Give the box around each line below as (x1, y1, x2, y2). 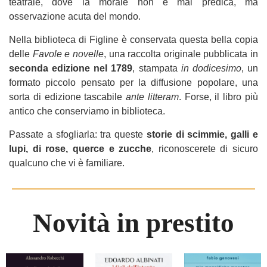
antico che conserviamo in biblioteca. (9, 106, 165, 116)
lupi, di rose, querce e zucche (9, 144, 152, 154)
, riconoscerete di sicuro (151, 144, 258, 154)
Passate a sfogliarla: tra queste (9, 129, 147, 139)
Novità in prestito (33, 208, 234, 238)
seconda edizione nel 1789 (9, 63, 133, 73)
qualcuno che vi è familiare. (9, 158, 125, 168)
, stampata (132, 63, 181, 73)
